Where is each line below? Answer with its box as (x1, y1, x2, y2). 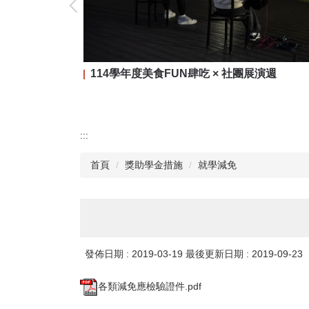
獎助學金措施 (125, 159, 183, 170)
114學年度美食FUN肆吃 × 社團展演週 (90, 67, 277, 80)
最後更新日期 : (186, 248, 252, 259)
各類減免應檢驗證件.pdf (98, 280, 201, 292)
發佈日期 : (85, 248, 132, 259)
